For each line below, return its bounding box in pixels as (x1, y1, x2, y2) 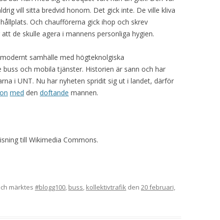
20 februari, (141, 183, 175, 192)
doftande (40, 88, 69, 97)
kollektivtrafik (86, 183, 126, 192)
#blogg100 (35, 183, 65, 192)
